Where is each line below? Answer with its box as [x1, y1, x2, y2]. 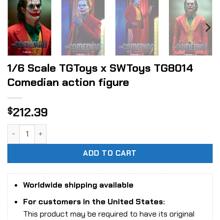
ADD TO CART [83, 148, 137, 158]
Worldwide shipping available [23, 179, 134, 190]
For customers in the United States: [23, 196, 165, 207]
